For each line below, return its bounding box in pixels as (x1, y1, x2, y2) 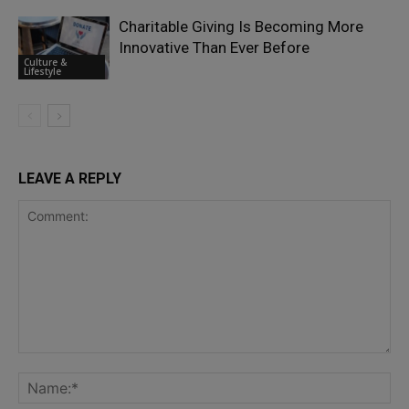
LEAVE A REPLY (18, 170, 121, 188)
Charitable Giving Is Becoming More (119, 17, 363, 37)
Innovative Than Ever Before (119, 38, 309, 58)
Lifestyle (24, 64, 61, 78)
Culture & (24, 55, 67, 68)
